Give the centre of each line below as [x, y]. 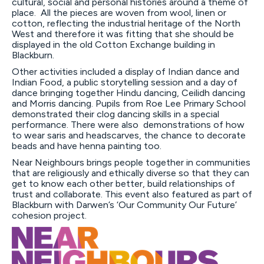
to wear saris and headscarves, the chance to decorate [129, 135]
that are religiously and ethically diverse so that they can [131, 173]
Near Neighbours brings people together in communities [131, 162]
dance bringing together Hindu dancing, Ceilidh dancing [128, 93]
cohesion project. [49, 215]
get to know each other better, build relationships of [123, 183]
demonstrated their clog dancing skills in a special [115, 114]
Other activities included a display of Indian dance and [126, 71]
